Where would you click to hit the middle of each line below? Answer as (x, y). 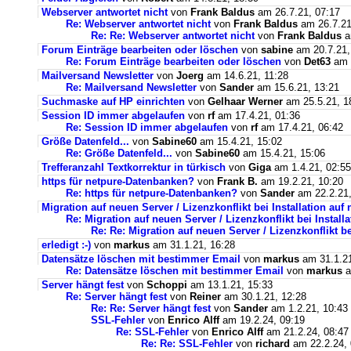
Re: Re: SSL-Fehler (187, 344)
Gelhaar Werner (245, 101)
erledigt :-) (66, 245)
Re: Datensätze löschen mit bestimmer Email (175, 271)
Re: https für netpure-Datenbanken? (152, 193)
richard (273, 344)
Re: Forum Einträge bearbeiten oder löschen (174, 62)
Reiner (205, 297)
